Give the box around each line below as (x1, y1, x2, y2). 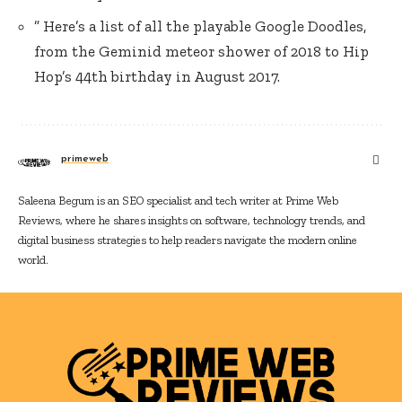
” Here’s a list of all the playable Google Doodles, (34, 17, 366, 35)
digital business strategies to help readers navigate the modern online (18, 233, 357, 247)
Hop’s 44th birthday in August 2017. (34, 67, 280, 85)
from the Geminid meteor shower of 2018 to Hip (34, 42, 369, 60)
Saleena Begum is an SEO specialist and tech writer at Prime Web (18, 194, 338, 207)
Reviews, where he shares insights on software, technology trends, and (18, 214, 365, 227)
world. (18, 253, 48, 267)
